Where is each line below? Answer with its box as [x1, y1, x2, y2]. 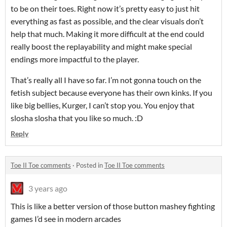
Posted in [76, 161, 104, 170]
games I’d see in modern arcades [11, 214, 121, 224]
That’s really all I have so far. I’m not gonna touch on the [11, 75, 201, 85]
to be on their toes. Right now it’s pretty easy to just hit [11, 4, 200, 14]
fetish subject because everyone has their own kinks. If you [11, 88, 212, 98]
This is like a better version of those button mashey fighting [11, 201, 215, 211]
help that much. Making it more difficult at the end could [11, 29, 204, 39]
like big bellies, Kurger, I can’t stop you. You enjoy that [11, 100, 195, 110]
